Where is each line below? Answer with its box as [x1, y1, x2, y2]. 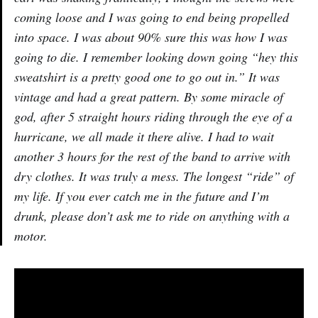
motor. [14, 226, 48, 244]
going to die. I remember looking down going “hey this [14, 48, 298, 65]
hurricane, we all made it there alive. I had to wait [14, 127, 274, 145]
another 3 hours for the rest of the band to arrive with [14, 147, 290, 165]
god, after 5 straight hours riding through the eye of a [14, 107, 292, 125]
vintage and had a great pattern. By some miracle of [14, 87, 283, 105]
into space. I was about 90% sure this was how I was [14, 28, 287, 45]
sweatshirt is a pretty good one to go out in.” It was [14, 67, 280, 85]
